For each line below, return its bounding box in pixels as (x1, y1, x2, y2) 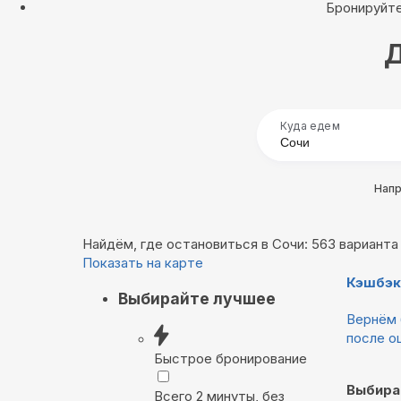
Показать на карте (82, 254, 203, 272)
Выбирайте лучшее (118, 288, 276, 308)
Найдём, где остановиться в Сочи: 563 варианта (82, 235, 398, 253)
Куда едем (280, 119, 340, 133)
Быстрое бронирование (154, 350, 307, 368)
